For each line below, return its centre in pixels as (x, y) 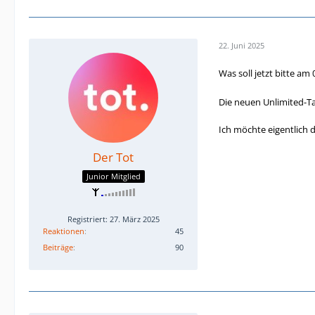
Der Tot (113, 157)
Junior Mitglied (113, 176)
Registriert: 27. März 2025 (113, 219)
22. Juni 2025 (242, 45)
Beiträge (58, 247)
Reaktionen (64, 231)
